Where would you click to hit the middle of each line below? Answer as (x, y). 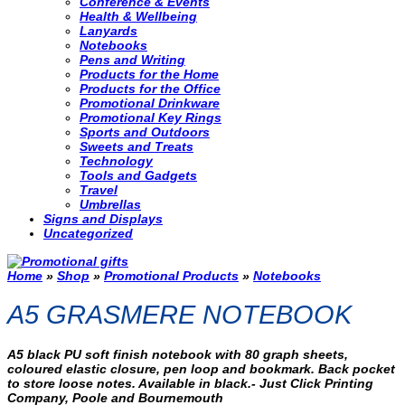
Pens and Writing (132, 60)
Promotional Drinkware (150, 104)
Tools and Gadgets (138, 176)
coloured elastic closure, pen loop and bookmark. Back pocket (201, 369)
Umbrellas (110, 205)
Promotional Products (171, 275)
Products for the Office (150, 89)
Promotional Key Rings (151, 118)
